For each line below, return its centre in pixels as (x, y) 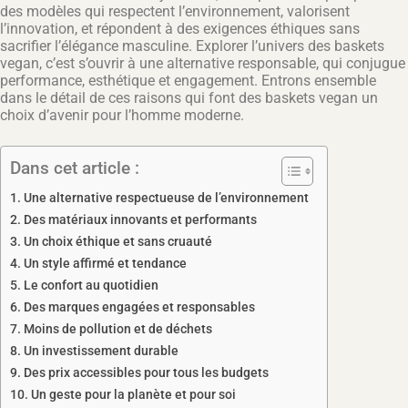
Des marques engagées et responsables (139, 308)
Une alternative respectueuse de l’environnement (166, 199)
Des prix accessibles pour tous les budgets (146, 373)
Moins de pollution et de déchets (117, 330)
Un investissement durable (101, 352)
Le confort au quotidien (91, 286)
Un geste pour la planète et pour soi (133, 395)
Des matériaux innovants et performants (140, 220)
